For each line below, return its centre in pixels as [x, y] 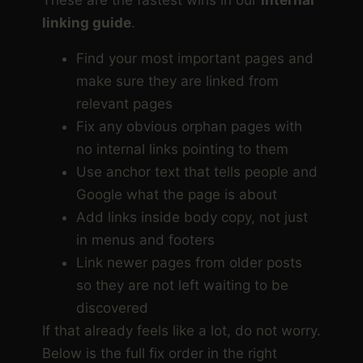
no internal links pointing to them [182, 149]
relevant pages [124, 103]
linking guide [87, 22]
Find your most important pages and [195, 58]
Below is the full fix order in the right [160, 353]
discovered [112, 307]
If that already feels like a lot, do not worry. [181, 330]
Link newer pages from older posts [189, 262]
